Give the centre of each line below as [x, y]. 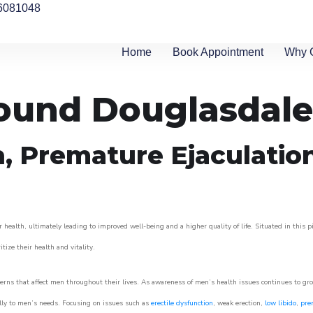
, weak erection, [239, 303]
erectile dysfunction [182, 303]
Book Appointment [218, 52]
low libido [281, 303]
